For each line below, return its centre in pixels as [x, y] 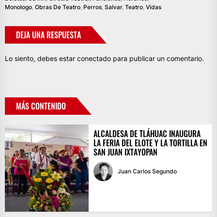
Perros [93, 7]
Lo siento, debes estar [41, 59]
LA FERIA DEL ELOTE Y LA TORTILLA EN [150, 143]
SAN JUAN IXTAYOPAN [125, 152]
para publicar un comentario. [157, 59]
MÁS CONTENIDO [41, 106]
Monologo [18, 7]
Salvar [113, 7]
